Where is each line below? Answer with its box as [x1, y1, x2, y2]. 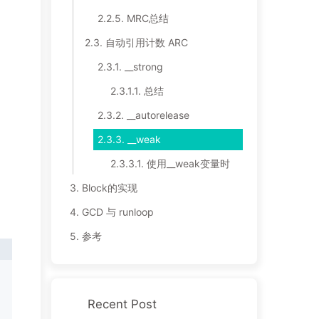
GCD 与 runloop [81, 206, 154, 219]
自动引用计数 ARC [105, 36, 188, 49]
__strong [124, 61, 163, 73]
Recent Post [87, 297, 157, 312]
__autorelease [126, 109, 189, 122]
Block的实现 [81, 182, 137, 194]
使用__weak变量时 [146, 157, 230, 170]
